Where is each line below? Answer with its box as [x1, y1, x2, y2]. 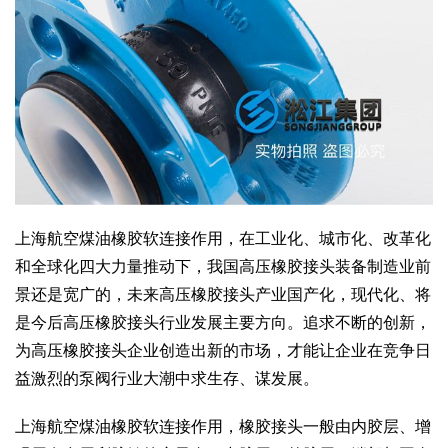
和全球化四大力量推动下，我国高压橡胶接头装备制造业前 [15, 258, 431, 276]
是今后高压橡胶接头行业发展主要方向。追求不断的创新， [15, 314, 431, 332]
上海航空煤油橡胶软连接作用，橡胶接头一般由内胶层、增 [15, 418, 431, 436]
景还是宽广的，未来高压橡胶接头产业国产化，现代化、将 [15, 286, 431, 304]
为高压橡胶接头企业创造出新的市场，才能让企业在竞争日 [15, 342, 431, 360]
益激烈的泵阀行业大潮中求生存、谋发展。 [15, 370, 319, 388]
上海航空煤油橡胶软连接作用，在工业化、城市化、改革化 [15, 230, 431, 248]
